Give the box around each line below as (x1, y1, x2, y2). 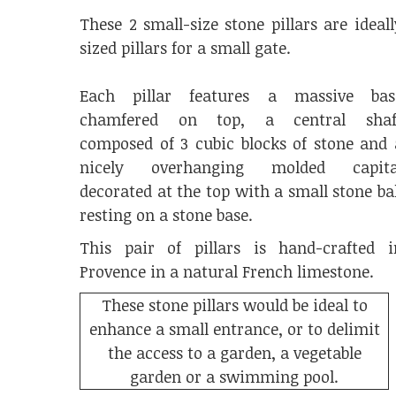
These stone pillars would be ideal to (101, 294, 368, 316)
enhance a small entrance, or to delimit (88, 318, 380, 339)
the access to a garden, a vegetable (107, 342, 362, 363)
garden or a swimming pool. (130, 366, 339, 387)
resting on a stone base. (80, 204, 254, 225)
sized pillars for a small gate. (80, 37, 292, 58)
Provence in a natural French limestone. (80, 261, 375, 282)
